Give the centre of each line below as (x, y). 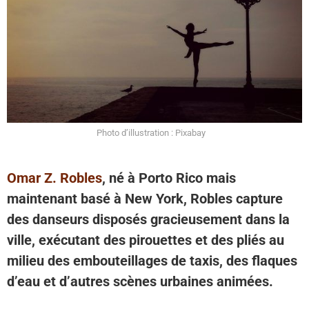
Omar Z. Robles (54, 178)
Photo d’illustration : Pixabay (151, 132)
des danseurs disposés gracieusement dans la (148, 219)
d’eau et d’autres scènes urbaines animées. (140, 281)
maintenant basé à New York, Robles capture (145, 198)
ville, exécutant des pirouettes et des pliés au (146, 240)
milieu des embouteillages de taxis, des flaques (152, 260)
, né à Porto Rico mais (169, 178)
